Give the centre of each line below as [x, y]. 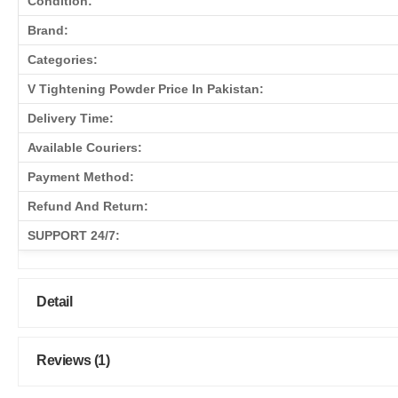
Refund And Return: [88, 206]
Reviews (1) [73, 360]
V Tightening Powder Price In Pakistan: [146, 88]
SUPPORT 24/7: [74, 235]
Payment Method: [81, 176]
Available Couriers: [85, 147]
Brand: [48, 30]
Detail [55, 301]
